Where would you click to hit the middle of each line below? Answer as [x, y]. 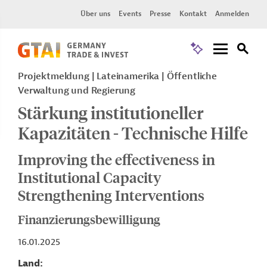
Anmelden [232, 14]
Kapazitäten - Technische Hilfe [133, 133]
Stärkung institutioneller [111, 112]
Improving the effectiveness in [117, 159]
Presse [160, 14]
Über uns [95, 14]
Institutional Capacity [90, 177]
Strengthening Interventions [111, 195]
